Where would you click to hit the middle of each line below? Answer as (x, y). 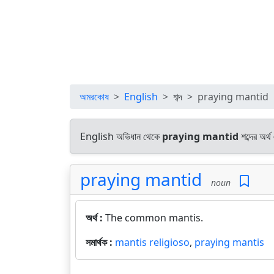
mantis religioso (152, 242)
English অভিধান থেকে (121, 136)
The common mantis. (154, 218)
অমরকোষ (94, 97)
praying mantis (229, 242)
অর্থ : (95, 218)
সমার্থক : (100, 242)
